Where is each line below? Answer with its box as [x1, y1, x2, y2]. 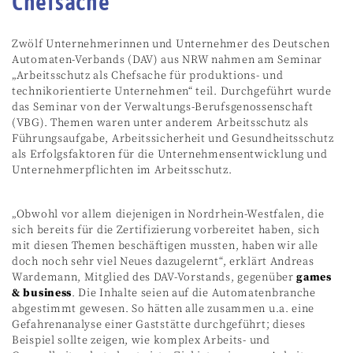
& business [12, 285, 72, 300]
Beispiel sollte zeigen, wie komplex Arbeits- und [12, 333, 270, 347]
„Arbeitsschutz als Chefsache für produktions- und [12, 68, 284, 83]
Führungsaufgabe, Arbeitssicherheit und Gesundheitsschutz [12, 131, 334, 146]
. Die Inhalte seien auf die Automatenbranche [72, 285, 316, 300]
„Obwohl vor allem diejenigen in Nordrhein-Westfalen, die [12, 206, 325, 221]
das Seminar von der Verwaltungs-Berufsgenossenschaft [12, 99, 314, 114]
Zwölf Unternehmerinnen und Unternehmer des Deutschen [12, 36, 330, 51]
